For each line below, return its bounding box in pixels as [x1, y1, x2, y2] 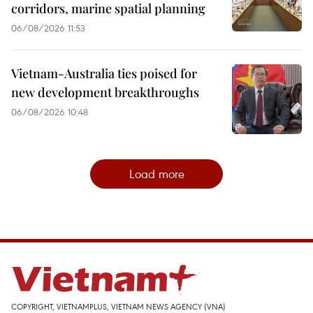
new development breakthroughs [11, 83, 199, 101]
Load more [129, 165, 184, 182]
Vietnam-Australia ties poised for [11, 64, 197, 82]
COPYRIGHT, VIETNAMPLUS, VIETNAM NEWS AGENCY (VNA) [11, 300, 226, 312]
